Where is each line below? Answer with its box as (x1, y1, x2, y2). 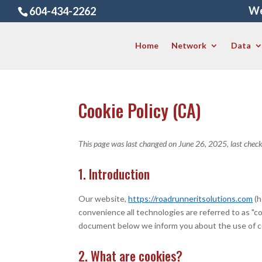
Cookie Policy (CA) (78, 97, 201, 123)
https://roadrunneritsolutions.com (128, 194, 253, 204)
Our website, (78, 194, 129, 204)
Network (171, 40, 207, 50)
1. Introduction (78, 164, 150, 183)
